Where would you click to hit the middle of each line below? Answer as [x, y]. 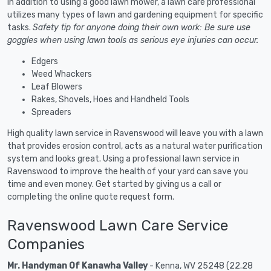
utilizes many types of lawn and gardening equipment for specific [135, 15]
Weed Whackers [62, 74]
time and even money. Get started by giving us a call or [114, 184]
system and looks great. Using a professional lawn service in [123, 158]
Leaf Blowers [57, 87]
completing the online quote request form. [91, 197]
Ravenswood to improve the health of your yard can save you [128, 171]
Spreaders [51, 112]
